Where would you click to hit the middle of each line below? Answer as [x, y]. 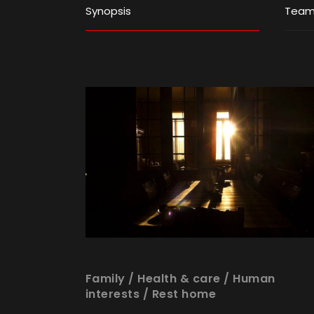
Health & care [179, 278]
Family [105, 278]
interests [112, 294]
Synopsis [108, 11]
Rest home [184, 294]
